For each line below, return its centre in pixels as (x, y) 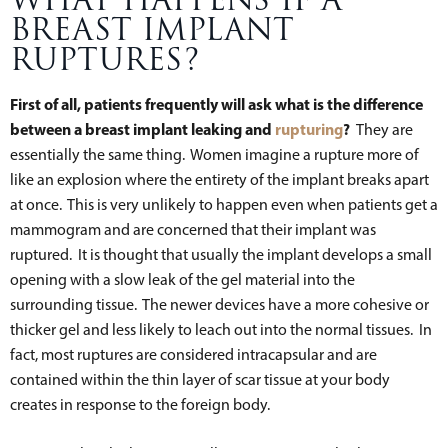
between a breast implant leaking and (142, 128)
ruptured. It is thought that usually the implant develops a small (221, 254)
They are (384, 129)
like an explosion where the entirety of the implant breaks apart (219, 179)
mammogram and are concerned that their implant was (193, 229)
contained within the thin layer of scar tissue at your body (200, 379)
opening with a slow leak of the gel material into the (182, 279)
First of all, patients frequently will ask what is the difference (216, 103)
